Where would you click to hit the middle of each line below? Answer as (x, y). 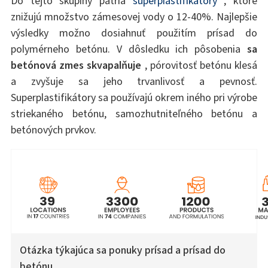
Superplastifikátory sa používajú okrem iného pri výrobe (134, 97)
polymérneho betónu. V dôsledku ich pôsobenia (129, 49)
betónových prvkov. (53, 130)
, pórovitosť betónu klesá (200, 65)
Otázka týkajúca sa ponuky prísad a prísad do (122, 250)
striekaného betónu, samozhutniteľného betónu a (134, 113)
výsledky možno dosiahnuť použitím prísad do (134, 33)
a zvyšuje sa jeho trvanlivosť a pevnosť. (134, 81)
